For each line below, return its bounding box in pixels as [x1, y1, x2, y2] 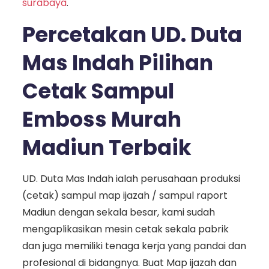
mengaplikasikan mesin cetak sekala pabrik [22, 222, 229, 237]
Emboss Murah [22, 104, 181, 134]
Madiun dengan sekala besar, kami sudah [22, 205, 215, 220]
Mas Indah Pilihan [22, 48, 213, 78]
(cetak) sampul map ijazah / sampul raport [22, 189, 228, 203]
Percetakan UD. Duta [22, 20, 242, 50]
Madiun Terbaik [22, 133, 192, 163]
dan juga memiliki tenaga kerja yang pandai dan [22, 239, 246, 253]
